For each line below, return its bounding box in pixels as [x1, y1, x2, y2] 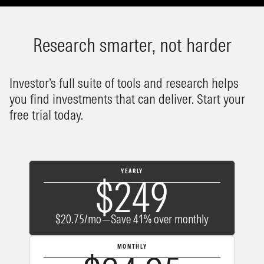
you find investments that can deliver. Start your [9, 90, 245, 108]
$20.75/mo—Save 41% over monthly [55, 212, 209, 227]
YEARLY [120, 167, 144, 176]
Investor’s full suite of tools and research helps [9, 74, 239, 92]
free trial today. [9, 106, 83, 124]
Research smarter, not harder [32, 34, 232, 57]
